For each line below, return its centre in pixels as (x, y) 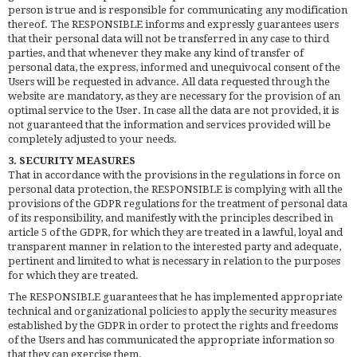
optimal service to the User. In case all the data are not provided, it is (173, 110)
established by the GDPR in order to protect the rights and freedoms (173, 325)
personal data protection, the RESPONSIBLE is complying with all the (175, 189)
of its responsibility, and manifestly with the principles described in (171, 218)
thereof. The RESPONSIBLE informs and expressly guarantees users (173, 24)
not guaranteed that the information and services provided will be (169, 124)
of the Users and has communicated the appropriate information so (171, 339)
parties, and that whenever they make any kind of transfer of (156, 53)
